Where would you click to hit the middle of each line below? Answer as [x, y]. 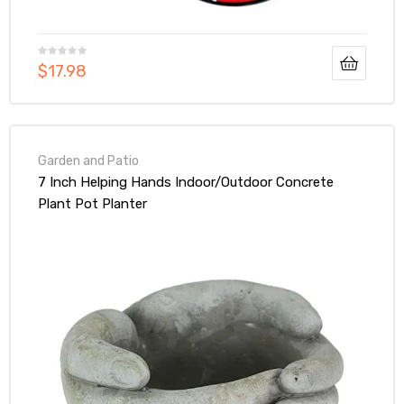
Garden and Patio [88, 161]
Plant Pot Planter [92, 204]
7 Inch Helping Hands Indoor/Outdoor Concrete [186, 183]
